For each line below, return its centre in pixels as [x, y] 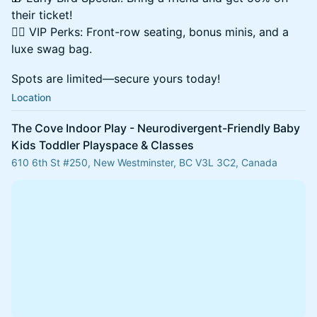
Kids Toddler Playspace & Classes [103, 145]
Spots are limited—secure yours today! [116, 79]
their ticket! [42, 15]
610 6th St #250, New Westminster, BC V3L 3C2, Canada [144, 162]
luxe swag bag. [52, 49]
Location [31, 97]
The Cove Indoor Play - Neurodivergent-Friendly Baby [156, 128]
